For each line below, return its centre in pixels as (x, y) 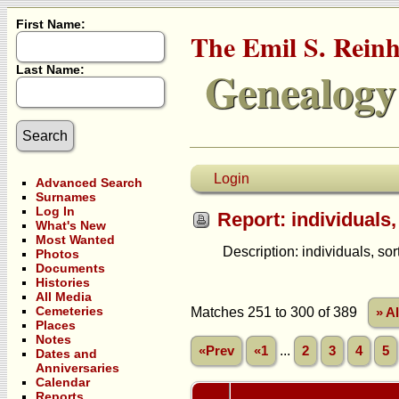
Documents (70, 268)
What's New (71, 225)
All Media (64, 297)
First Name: (51, 24)
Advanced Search (89, 183)
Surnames (66, 197)
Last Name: (50, 69)
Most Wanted (75, 240)
